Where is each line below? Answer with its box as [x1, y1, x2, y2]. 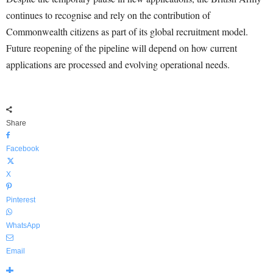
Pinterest [6, 196, 35, 205]
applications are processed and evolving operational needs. [6, 58, 230, 71]
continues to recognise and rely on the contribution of [6, 9, 210, 22]
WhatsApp [6, 221, 40, 230]
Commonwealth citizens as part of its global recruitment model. [6, 25, 248, 38]
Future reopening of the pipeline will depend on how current [6, 41, 237, 55]
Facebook [6, 144, 39, 154]
